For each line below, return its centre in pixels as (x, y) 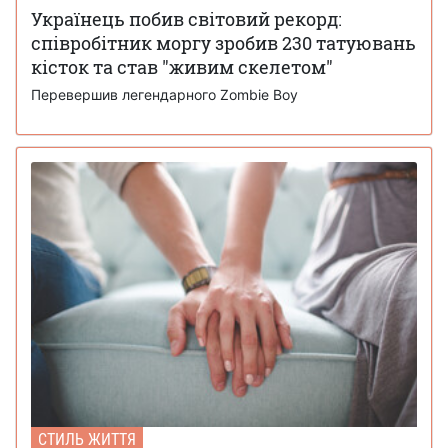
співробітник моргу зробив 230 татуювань (223, 43)
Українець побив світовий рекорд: (186, 19)
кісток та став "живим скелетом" (182, 67)
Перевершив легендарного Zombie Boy (164, 95)
